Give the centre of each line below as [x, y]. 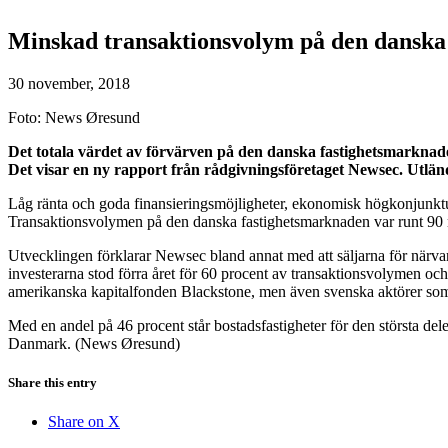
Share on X [84, 422]
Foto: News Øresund [74, 117]
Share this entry [52, 382]
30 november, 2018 [69, 83]
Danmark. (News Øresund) [94, 343]
